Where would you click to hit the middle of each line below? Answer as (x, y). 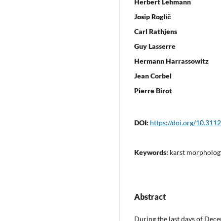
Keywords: (152, 152)
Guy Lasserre (155, 46)
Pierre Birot (153, 90)
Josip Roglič (153, 16)
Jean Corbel (153, 75)
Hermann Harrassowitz (171, 61)
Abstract (150, 196)
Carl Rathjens (156, 31)
